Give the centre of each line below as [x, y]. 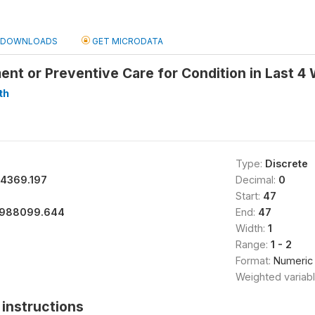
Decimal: [257, 180]
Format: [254, 261]
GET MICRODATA [127, 41]
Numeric [293, 261]
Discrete [286, 163]
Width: [251, 228]
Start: [249, 196]
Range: [253, 244]
